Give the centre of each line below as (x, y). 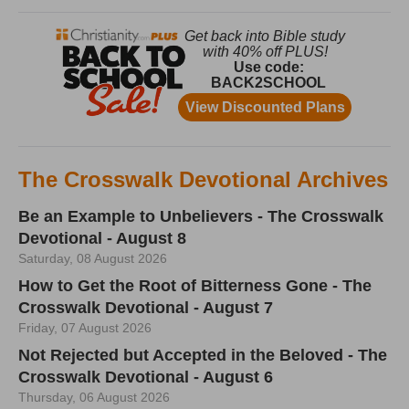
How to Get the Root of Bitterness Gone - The (195, 285)
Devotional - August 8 (102, 238)
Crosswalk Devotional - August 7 (146, 307)
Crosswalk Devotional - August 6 (146, 377)
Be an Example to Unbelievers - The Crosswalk (201, 216)
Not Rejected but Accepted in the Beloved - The (203, 355)
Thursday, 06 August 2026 (94, 397)
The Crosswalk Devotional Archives (203, 179)
